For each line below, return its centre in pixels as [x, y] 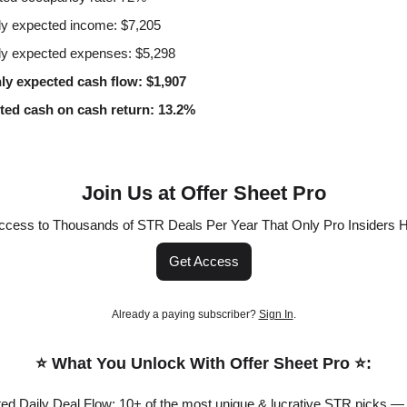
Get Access [203, 261]
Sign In [276, 314]
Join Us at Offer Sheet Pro [203, 193]
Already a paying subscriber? [185, 314]
